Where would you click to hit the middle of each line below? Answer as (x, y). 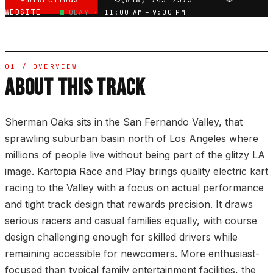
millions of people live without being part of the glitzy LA (135, 155)
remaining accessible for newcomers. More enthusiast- (132, 254)
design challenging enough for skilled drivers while (121, 237)
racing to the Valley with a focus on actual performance (134, 188)
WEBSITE (26, 12)
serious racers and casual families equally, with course (131, 221)
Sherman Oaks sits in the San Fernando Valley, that (124, 122)
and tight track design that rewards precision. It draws (129, 204)
